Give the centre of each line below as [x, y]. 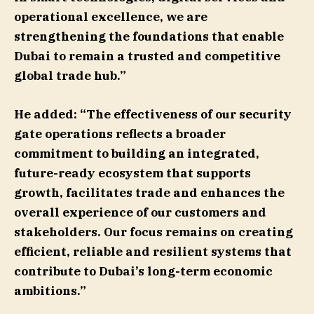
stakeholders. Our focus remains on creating [153, 232]
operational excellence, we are [111, 17]
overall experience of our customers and [140, 212]
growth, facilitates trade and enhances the [149, 192]
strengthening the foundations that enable [149, 37]
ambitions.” [50, 291]
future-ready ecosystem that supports [132, 173]
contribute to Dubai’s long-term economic [143, 271]
